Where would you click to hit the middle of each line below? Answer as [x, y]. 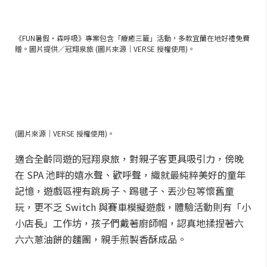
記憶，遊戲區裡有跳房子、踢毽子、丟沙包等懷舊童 [125, 191]
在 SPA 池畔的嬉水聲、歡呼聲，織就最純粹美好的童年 [131, 175]
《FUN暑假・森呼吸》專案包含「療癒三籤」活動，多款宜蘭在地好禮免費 [132, 38]
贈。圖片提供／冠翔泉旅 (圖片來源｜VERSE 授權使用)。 [105, 49]
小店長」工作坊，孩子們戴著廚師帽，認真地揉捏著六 [129, 223]
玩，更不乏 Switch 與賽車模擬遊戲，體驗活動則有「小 [133, 207]
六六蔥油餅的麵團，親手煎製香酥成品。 [101, 239]
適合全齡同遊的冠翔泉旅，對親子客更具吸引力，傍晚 [129, 159]
